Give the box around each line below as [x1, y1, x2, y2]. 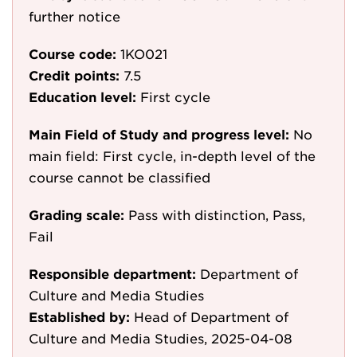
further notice [29, 8, 120, 24]
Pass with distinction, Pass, [128, 206, 305, 222]
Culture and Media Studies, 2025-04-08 [29, 330, 292, 346]
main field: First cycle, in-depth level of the [29, 147, 316, 163]
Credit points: [29, 67, 120, 83]
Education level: [29, 88, 136, 104]
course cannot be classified [29, 169, 210, 185]
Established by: [29, 308, 130, 324]
